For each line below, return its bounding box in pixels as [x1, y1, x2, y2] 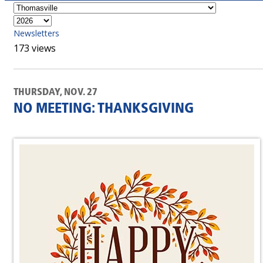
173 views [14, 42, 56, 55]
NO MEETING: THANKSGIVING [14, 102, 194, 116]
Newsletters [14, 28, 59, 39]
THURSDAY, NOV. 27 [14, 87, 97, 97]
